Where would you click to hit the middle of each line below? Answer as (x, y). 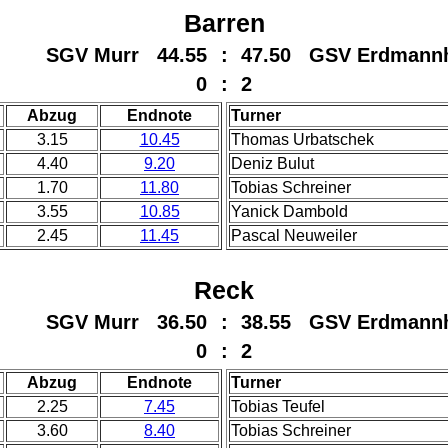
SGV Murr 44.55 (126, 55)
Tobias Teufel (278, 406)
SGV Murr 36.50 (126, 322)
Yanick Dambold (289, 211)
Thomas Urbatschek (302, 139)
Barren (224, 23)
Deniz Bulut (272, 163)
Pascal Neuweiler (294, 235)
